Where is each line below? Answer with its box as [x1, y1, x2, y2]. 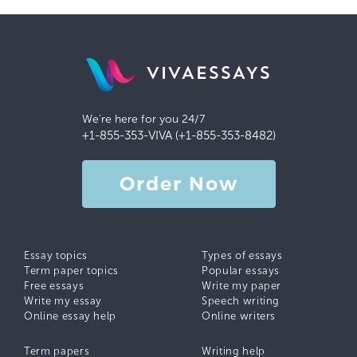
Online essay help [24, 309, 117, 322]
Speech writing [202, 294, 280, 307]
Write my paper [202, 279, 282, 292]
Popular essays [202, 264, 280, 277]
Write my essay [24, 294, 103, 307]
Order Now [119, 171, 238, 195]
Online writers [202, 309, 277, 322]
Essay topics [24, 249, 88, 261]
